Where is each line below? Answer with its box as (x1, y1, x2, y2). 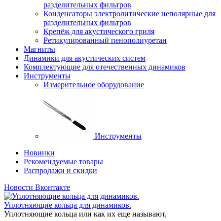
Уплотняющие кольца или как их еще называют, (4, 210, 167, 218)
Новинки (24, 148, 55, 157)
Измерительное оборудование (43, 80, 144, 89)
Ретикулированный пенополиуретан (43, 36, 167, 44)
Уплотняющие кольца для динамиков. (4, 201, 131, 209)
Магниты (24, 45, 55, 53)
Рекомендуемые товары (24, 157, 103, 166)
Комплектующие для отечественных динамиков (24, 63, 185, 71)
